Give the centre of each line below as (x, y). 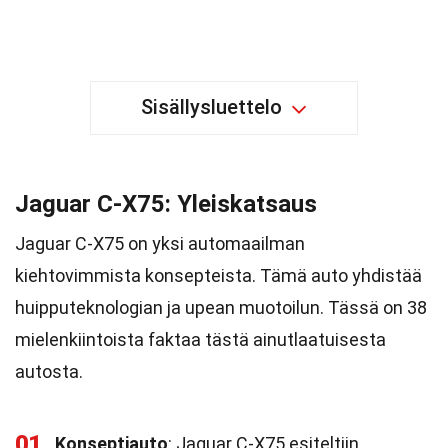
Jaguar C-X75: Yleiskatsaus (166, 204)
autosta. (49, 371)
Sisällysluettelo (211, 107)
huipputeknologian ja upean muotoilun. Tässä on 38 (221, 307)
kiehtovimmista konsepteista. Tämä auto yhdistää (218, 275)
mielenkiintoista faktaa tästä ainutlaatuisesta (200, 339)
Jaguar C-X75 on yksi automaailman (160, 243)
